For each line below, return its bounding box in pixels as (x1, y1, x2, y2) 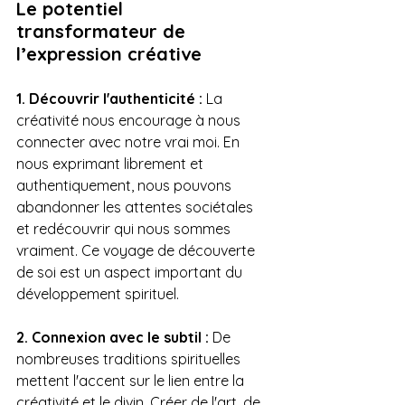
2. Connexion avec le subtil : (16, 327, 209, 346)
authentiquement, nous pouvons (16, 175, 235, 194)
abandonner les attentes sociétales (16, 197, 257, 216)
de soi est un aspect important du (16, 262, 246, 281)
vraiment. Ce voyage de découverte (16, 240, 259, 259)
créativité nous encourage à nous (16, 110, 244, 129)
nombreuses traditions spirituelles (16, 349, 244, 368)
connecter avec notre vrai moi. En (16, 132, 243, 151)
